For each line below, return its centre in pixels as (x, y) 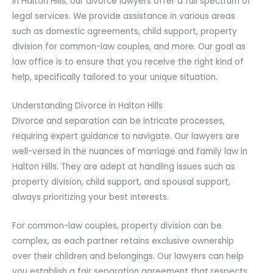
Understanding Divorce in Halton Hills (87, 105)
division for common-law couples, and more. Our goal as (129, 46)
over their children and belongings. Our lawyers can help (128, 256)
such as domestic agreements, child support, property (125, 31)
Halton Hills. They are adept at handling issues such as (124, 166)
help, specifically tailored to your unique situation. (115, 77)
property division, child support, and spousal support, (121, 182)
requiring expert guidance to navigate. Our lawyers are (126, 136)
